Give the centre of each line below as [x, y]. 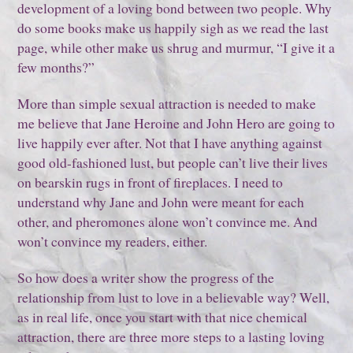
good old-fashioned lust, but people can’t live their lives [173, 162]
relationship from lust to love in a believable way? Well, [174, 297]
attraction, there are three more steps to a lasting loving [171, 337]
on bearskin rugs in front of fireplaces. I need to [150, 182]
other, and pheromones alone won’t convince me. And [168, 221]
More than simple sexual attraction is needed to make [167, 103]
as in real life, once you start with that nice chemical [163, 317]
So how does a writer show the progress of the [146, 278]
